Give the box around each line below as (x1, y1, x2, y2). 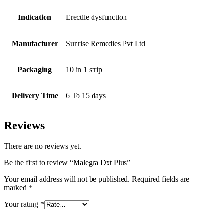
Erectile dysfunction (66, 13, 127, 22)
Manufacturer (11, 39, 58, 48)
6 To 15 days (66, 92, 106, 100)
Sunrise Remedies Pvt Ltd (66, 39, 145, 48)
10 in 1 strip (66, 65, 102, 74)
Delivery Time (11, 92, 58, 100)
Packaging (17, 65, 52, 74)
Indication (18, 13, 51, 22)
